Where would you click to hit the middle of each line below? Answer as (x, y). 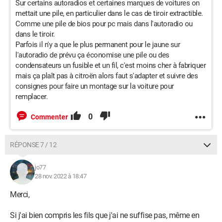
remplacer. (31, 97)
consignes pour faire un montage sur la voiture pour (95, 86)
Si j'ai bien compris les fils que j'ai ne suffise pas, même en (105, 215)
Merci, (20, 194)
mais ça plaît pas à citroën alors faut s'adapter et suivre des (107, 76)
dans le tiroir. (35, 34)
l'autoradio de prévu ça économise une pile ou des (92, 55)
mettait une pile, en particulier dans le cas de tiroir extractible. (109, 13)
